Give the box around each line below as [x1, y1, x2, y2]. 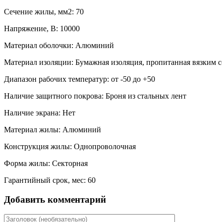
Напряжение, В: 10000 [4, 24, 80, 33]
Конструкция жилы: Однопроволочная [4, 142, 136, 151]
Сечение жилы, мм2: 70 [4, 7, 84, 16]
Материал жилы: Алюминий [4, 125, 101, 134]
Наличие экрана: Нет [4, 108, 75, 117]
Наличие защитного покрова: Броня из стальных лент [4, 91, 186, 100]
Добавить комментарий [4, 194, 106, 205]
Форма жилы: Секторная [4, 159, 88, 167]
